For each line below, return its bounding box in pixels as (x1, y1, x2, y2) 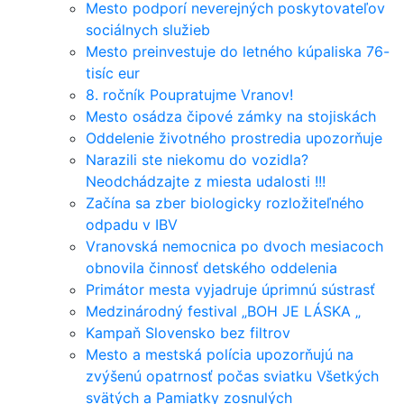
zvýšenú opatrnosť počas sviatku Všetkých (86, 367, 379, 385)
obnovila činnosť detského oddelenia (86, 259, 337, 277)
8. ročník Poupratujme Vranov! (86, 86, 293, 104)
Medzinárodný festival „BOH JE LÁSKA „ (86, 302, 361, 320)
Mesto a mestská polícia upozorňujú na (86, 345, 353, 363)
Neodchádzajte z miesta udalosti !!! (86, 172, 326, 190)
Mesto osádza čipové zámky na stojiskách (86, 107, 376, 125)
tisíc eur (86, 64, 140, 82)
